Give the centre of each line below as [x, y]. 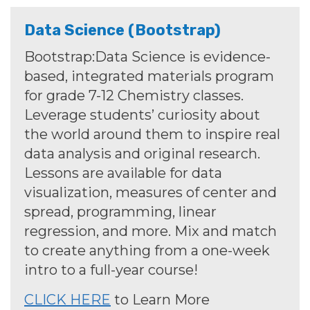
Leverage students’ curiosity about [142, 115]
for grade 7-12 [71, 96]
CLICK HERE [67, 300]
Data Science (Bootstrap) [122, 30]
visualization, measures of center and [151, 193]
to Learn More [160, 300]
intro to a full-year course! [111, 270]
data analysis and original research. [142, 154]
